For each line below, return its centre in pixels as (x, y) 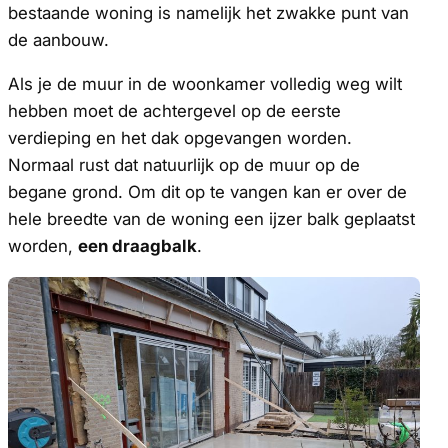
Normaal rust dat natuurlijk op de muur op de (184, 165)
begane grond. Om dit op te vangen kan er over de (207, 192)
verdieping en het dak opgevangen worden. (180, 138)
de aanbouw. (58, 40)
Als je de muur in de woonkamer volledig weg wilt (205, 84)
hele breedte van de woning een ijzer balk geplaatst (211, 219)
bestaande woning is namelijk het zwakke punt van (208, 13)
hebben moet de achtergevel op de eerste (174, 111)
